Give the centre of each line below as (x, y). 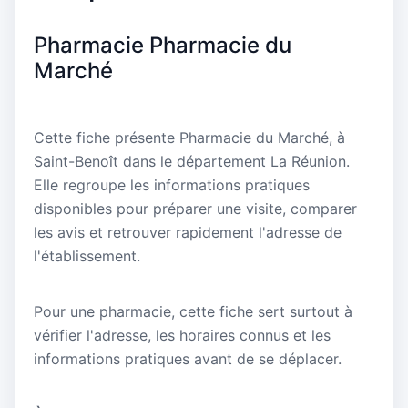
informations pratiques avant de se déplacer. (188, 359)
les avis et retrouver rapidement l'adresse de (188, 232)
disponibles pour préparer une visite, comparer (195, 208)
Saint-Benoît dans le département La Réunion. (192, 161)
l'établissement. (87, 255)
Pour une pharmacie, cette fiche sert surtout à (193, 312)
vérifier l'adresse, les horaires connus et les (182, 336)
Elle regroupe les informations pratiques (172, 184)
